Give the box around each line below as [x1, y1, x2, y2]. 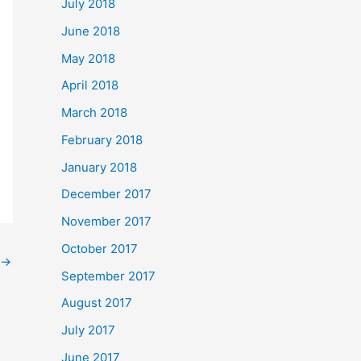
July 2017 [61, 322, 115, 338]
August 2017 [61, 295, 132, 311]
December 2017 [61, 186, 151, 202]
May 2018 [61, 50, 115, 66]
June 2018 [61, 23, 120, 39]
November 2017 [61, 214, 151, 230]
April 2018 [61, 77, 118, 93]
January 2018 [61, 159, 137, 175]
